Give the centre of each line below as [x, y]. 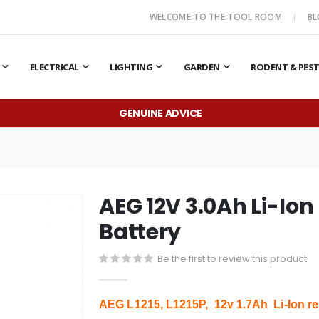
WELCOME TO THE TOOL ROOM [217, 17]
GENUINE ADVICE [161, 113]
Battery [140, 232]
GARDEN [202, 67]
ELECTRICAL [54, 67]
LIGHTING [131, 67]
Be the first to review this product [232, 258]
